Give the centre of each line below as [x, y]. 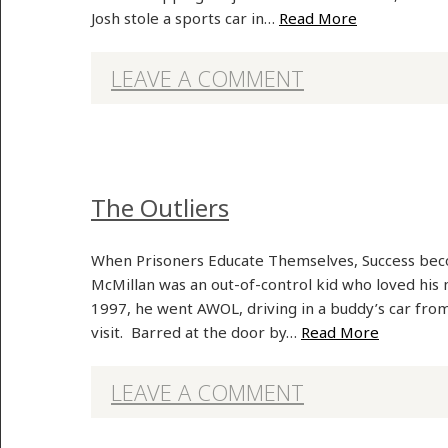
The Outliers [160, 207]
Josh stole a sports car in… [185, 17]
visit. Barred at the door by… [196, 331]
